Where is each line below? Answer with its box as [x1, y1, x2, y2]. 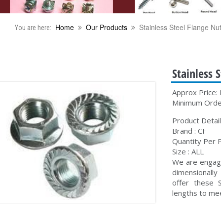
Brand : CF [172, 126, 207, 136]
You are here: [14, 24, 51, 32]
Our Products [85, 22, 127, 33]
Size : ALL [172, 147, 204, 157]
